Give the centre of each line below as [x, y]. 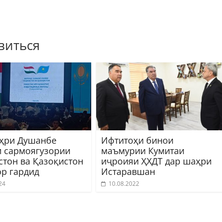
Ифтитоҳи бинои [137, 140]
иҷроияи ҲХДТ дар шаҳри [156, 161]
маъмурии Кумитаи [143, 150]
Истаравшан [128, 171]
